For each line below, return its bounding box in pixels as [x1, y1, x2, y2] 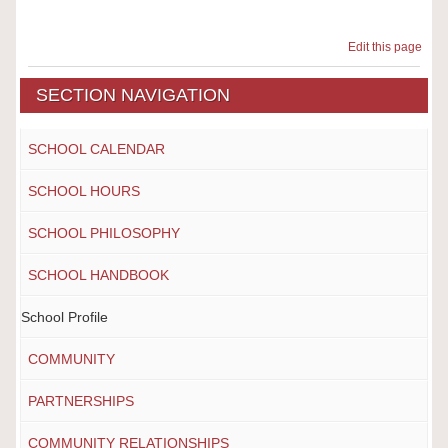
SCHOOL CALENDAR [27, 141, 165, 157]
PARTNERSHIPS [27, 393, 134, 409]
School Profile [20, 309, 108, 325]
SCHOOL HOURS [27, 183, 140, 199]
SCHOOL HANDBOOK [27, 267, 169, 283]
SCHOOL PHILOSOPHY [27, 225, 180, 241]
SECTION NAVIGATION [36, 85, 231, 105]
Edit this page [348, 40, 429, 54]
